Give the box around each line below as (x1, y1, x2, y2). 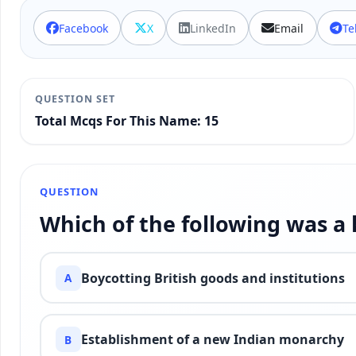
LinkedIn (189, 20, 236, 36)
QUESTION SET (34, 92, 115, 106)
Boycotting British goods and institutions (80, 269, 345, 287)
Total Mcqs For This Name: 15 (34, 112, 219, 130)
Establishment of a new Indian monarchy (80, 331, 344, 349)
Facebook (59, 20, 109, 36)
